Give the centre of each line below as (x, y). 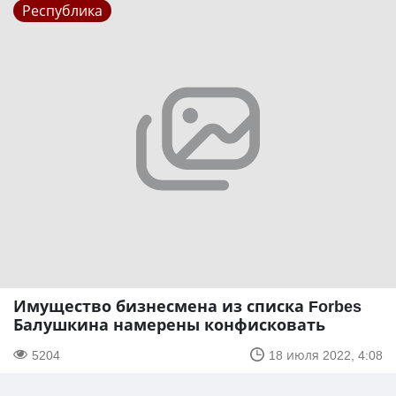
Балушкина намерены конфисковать (169, 324)
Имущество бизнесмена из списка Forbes (187, 305)
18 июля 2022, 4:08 (326, 354)
